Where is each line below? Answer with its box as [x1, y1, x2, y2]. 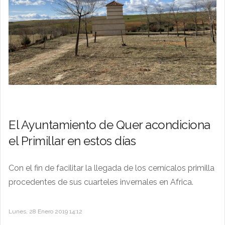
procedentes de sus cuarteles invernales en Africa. [9, 177, 193, 187]
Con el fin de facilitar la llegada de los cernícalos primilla [9, 163, 214, 173]
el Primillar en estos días [9, 133, 136, 148]
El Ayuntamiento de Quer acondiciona [9, 117, 210, 132]
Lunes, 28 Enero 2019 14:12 [9, 207, 82, 215]
